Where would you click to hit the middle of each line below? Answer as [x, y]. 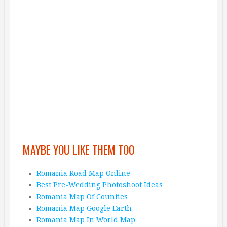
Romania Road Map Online [83, 174]
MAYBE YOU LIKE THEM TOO [79, 150]
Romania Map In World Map [86, 220]
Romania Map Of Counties [82, 197]
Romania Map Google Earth [84, 209]
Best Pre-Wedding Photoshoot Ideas [99, 185]
